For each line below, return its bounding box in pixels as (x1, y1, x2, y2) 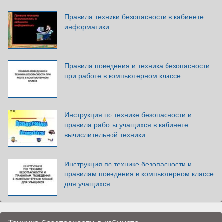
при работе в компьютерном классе (64, 70, 181, 80)
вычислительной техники (64, 129, 145, 139)
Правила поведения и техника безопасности (64, 60, 210, 70)
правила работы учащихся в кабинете (64, 119, 188, 129)
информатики (64, 21, 109, 31)
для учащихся (64, 178, 110, 188)
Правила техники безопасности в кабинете (64, 11, 204, 21)
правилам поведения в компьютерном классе (64, 168, 214, 178)
